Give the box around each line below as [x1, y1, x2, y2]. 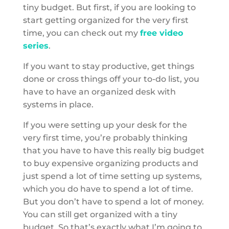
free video [140, 28, 183, 38]
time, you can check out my [22, 28, 140, 38]
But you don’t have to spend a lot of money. [22, 197, 204, 207]
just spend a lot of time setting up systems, [22, 171, 202, 181]
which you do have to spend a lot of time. [22, 184, 193, 194]
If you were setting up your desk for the [22, 120, 187, 130]
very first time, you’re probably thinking [22, 133, 188, 143]
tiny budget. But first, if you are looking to [22, 3, 196, 12]
